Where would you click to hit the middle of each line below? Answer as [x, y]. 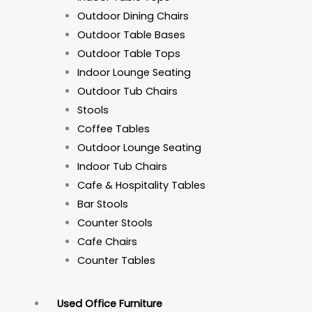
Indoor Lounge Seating [134, 73]
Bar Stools [102, 204]
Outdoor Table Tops [128, 54]
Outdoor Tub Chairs [127, 92]
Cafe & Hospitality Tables [141, 186]
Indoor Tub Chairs [122, 167]
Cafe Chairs [107, 242]
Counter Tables [116, 261]
